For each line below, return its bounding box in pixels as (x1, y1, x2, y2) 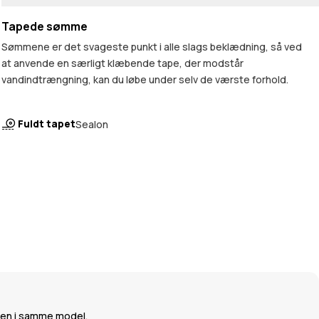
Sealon (75, 117, 108, 131)
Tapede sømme (1, 19, 88, 35)
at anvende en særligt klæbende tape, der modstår (1, 56, 244, 70)
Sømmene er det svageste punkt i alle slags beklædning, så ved (1, 40, 302, 54)
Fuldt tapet (18, 117, 75, 131)
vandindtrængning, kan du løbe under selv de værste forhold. (1, 73, 288, 87)
